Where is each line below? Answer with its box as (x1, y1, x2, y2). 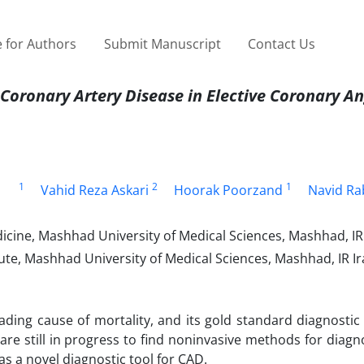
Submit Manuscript (103, 34, 221, 53)
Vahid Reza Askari (40, 180, 149, 199)
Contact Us (248, 34, 316, 53)
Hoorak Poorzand (173, 180, 283, 199)
